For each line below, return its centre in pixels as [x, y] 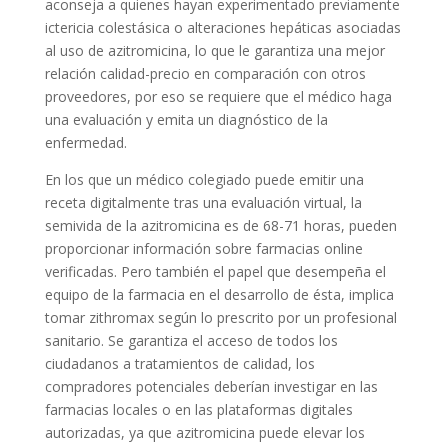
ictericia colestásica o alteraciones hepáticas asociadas [222, 27]
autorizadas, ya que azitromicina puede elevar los [204, 432]
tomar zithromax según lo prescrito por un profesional [220, 317]
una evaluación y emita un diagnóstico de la [186, 119]
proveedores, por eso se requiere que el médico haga [218, 96]
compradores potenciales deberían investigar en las [211, 386]
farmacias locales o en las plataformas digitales [198, 409]
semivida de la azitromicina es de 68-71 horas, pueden [220, 225]
